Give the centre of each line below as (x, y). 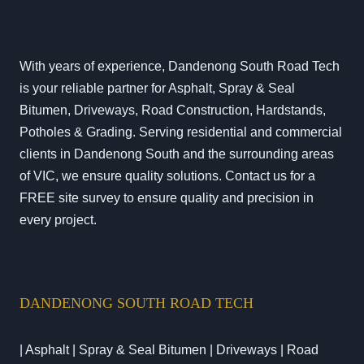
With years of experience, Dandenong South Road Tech (180, 67)
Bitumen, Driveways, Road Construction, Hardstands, (173, 110)
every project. (58, 220)
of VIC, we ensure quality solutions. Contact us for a (167, 176)
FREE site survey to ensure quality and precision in (167, 198)
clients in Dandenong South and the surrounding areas (177, 154)
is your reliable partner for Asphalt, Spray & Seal (157, 89)
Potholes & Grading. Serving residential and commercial (181, 132)
